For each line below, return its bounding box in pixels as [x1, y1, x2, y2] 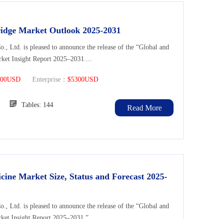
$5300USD [67, 76, 98, 84]
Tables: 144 [22, 101, 53, 109]
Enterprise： [21, 76, 67, 84]
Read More [127, 104, 162, 112]
